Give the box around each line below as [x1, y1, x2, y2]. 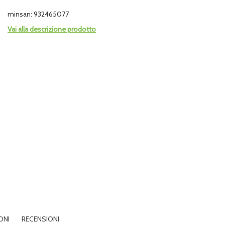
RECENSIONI [22, 214, 59, 223]
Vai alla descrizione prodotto [8, 25, 96, 34]
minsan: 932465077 [8, 10, 69, 19]
